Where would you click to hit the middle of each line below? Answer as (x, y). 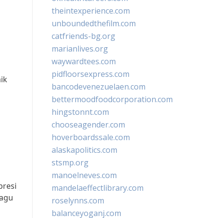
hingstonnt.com (80, 112)
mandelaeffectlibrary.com (98, 188)
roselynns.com (78, 200)
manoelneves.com (84, 175)
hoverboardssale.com (91, 137)
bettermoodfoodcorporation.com (112, 99)
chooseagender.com (88, 125)
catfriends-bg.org (83, 36)
